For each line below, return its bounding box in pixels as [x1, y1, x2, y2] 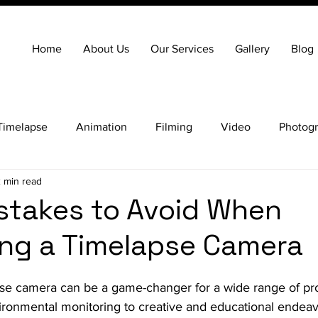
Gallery [235, 43, 270, 55]
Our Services [150, 43, 214, 55]
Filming [155, 120, 192, 133]
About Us [83, 43, 129, 55]
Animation [76, 120, 127, 133]
